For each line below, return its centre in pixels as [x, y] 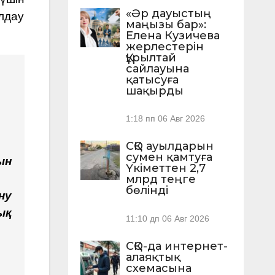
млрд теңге [161, 180]
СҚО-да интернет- [176, 246]
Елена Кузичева [172, 36]
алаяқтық [153, 257]
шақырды [154, 91]
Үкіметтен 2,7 [165, 168]
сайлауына [157, 69]
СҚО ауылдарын [169, 146]
